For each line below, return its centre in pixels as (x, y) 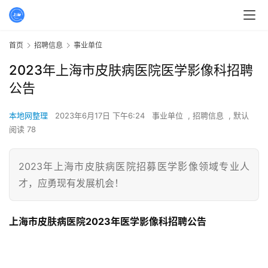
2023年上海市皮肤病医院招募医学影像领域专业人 (134, 167)
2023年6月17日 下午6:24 (101, 116)
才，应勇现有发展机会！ (71, 183)
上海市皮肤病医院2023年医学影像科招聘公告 (108, 222)
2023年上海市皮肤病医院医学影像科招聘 (131, 70)
